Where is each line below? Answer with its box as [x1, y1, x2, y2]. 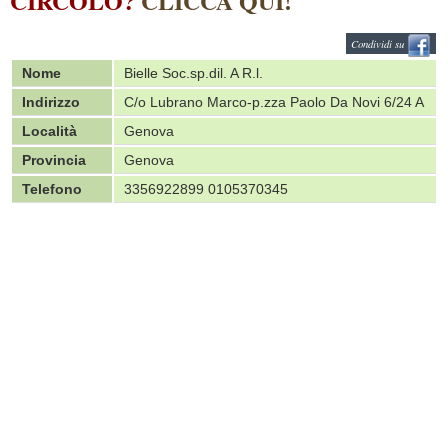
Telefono [22, 181, 82, 197]
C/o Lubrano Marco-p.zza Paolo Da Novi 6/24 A [124, 94, 424, 110]
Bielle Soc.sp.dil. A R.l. [124, 65, 263, 81]
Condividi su [351, 36, 407, 51]
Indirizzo [22, 94, 80, 110]
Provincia [22, 152, 86, 168]
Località [22, 123, 77, 139]
